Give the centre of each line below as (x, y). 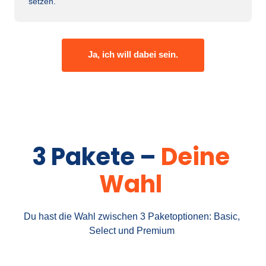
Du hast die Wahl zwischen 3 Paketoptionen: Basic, (132, 216)
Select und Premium (133, 230)
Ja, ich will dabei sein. (133, 54)
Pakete (95, 156)
